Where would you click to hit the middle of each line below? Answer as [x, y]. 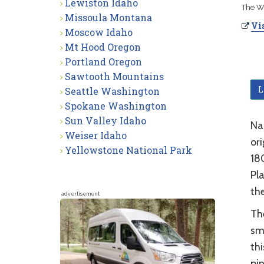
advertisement [80, 194]
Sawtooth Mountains [114, 76]
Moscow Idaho [99, 32]
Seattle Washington [112, 91]
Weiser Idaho [96, 135]
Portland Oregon [103, 62]
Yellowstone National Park [128, 150]
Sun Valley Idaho [105, 121]
